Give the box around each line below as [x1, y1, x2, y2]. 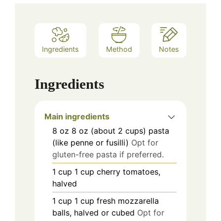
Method [106, 45, 132, 54]
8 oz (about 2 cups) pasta [72, 125, 169, 136]
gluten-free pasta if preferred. [52, 149, 164, 159]
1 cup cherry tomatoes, [74, 166, 160, 177]
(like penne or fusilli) [52, 137, 129, 147]
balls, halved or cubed [52, 207, 135, 218]
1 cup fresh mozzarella [74, 195, 159, 206]
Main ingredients [44, 111, 110, 121]
